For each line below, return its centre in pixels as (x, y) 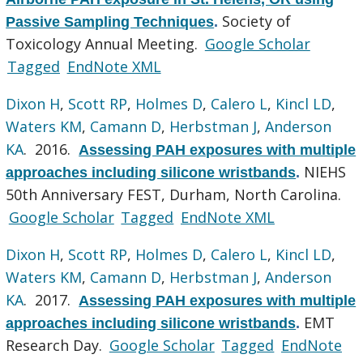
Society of (257, 21)
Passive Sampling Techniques (110, 21)
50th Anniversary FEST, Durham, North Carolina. (174, 194)
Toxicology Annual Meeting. (104, 43)
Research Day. (56, 345)
